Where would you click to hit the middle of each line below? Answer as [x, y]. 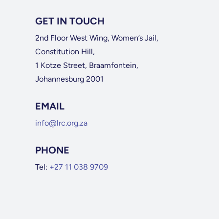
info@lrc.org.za [61, 123]
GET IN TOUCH [70, 21]
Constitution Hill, [65, 52]
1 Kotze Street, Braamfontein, [87, 65]
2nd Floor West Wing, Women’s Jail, [97, 38]
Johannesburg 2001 [69, 79]
